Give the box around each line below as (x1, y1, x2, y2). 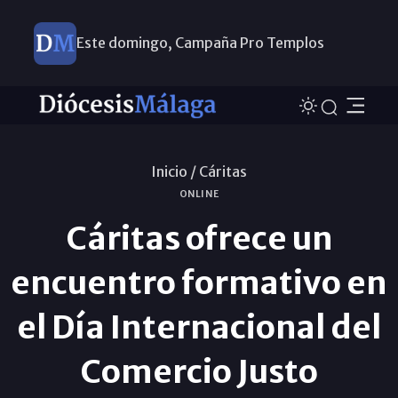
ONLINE (179, 187, 219, 200)
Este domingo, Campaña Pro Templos (76, 34, 324, 52)
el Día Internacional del (17, 306, 381, 347)
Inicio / (151, 162, 196, 180)
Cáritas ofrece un (65, 218, 333, 259)
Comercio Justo (80, 351, 318, 392)
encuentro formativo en (11, 262, 387, 303)
